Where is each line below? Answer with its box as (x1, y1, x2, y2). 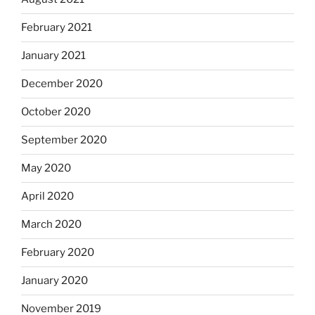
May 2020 (21, 162, 71, 175)
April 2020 (21, 190, 74, 203)
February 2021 (21, 21, 92, 34)
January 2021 (21, 49, 86, 63)
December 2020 (21, 77, 103, 91)
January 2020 (21, 274, 88, 288)
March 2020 (21, 218, 82, 231)
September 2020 (21, 134, 107, 147)
